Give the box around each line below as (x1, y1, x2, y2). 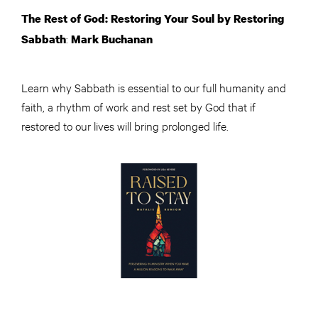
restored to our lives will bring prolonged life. (21, 118, 229, 133)
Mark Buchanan (71, 31, 153, 48)
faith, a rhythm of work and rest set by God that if (21, 99, 256, 114)
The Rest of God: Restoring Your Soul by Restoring (21, 11, 284, 27)
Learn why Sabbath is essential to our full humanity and (21, 79, 286, 95)
